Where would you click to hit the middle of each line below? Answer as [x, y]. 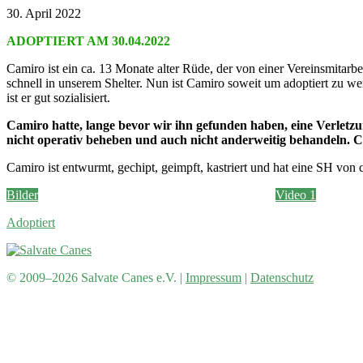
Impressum [214, 277]
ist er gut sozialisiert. [58, 97]
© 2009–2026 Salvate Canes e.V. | [96, 277]
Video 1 [296, 194]
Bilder [22, 194]
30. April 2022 [44, 13]
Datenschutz [282, 277]
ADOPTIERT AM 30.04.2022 [88, 41]
